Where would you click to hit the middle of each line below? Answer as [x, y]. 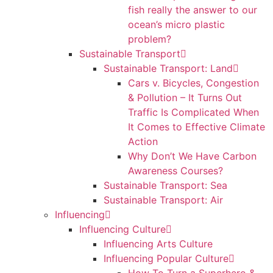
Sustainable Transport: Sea [165, 185]
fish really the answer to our [193, 10]
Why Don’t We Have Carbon [192, 156]
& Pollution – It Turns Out [185, 97]
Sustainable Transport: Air [163, 200]
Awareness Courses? [175, 171]
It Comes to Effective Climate [197, 127]
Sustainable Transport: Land [168, 68]
